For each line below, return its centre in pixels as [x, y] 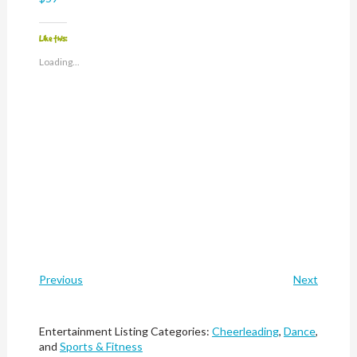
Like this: [53, 38]
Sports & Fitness [101, 346]
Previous [61, 279]
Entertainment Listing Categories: [125, 331]
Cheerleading [245, 331]
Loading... [60, 62]
